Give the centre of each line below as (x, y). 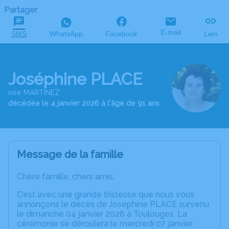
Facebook (122, 34)
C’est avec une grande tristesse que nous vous (106, 194)
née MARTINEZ (34, 92)
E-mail (171, 32)
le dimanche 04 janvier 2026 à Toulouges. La (102, 214)
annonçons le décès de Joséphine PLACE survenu (113, 204)
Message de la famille (70, 154)
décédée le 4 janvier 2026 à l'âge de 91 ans (84, 103)
